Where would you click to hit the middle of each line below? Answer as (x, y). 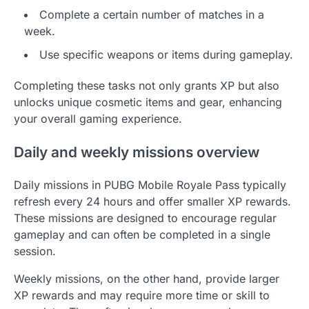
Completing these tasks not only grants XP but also (147, 85)
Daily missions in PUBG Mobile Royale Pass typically (150, 185)
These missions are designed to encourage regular (145, 218)
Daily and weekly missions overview (137, 152)
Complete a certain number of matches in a (152, 14)
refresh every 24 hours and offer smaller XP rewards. (152, 202)
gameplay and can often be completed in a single (142, 235)
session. (35, 251)
